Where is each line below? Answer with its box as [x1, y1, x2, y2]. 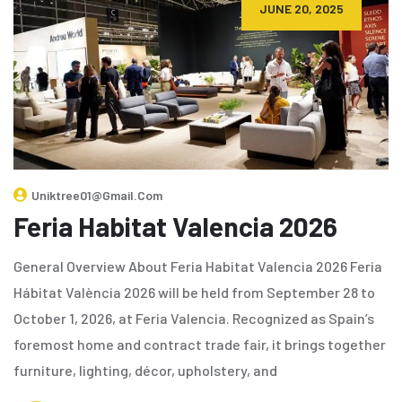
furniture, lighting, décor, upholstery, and [13, 361, 277, 379]
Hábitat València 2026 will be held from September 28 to [13, 283, 375, 301]
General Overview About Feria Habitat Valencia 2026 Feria [13, 257, 382, 275]
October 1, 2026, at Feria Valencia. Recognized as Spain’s [13, 309, 374, 327]
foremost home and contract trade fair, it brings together [13, 335, 386, 353]
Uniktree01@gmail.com [31, 187, 162, 203]
